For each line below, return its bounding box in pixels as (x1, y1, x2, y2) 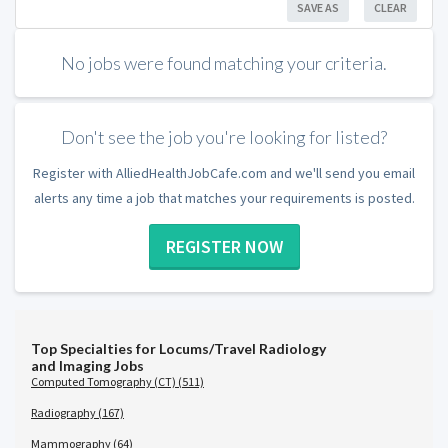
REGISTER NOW (165, 234, 283, 258)
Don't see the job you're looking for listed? (61, 125, 387, 148)
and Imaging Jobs (31, 356, 144, 374)
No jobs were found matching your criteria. (61, 51, 387, 74)
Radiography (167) (31, 404, 124, 420)
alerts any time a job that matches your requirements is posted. (33, 189, 415, 208)
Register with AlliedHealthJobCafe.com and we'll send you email (33, 164, 415, 183)
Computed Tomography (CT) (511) (31, 373, 204, 389)
